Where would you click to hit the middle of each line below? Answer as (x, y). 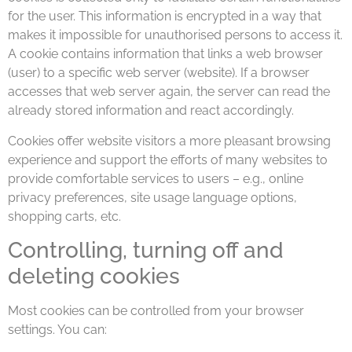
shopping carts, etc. (64, 216)
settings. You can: (57, 330)
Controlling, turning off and (146, 251)
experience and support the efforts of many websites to (168, 159)
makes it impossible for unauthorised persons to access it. (175, 35)
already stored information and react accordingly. (151, 111)
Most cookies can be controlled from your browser (156, 311)
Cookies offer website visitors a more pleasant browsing (169, 141)
